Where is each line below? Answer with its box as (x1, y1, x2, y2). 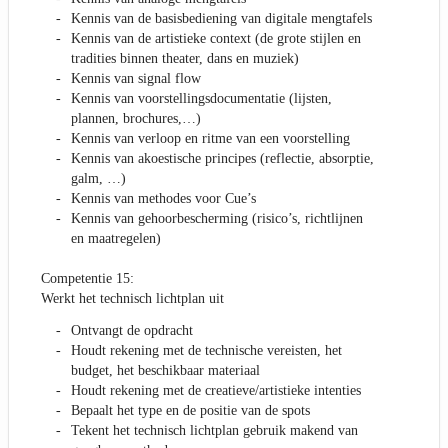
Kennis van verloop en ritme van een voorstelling (71, 131, 350, 147)
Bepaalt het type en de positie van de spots (71, 403, 310, 419)
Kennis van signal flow (71, 71, 201, 87)
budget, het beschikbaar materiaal (71, 363, 260, 379)
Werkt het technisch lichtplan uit (41, 291, 224, 307)
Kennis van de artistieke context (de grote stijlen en (71, 31, 361, 47)
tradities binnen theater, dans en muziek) (71, 51, 299, 67)
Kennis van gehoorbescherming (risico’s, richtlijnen (71, 211, 363, 227)
